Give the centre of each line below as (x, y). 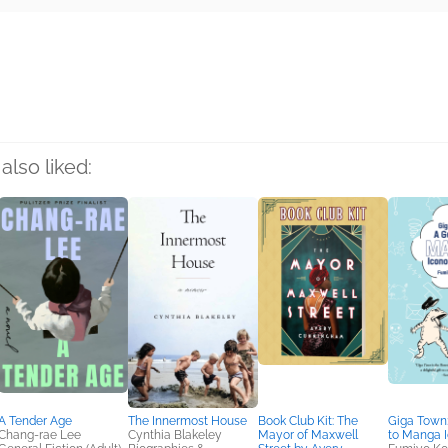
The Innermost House (187, 421)
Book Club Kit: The (308, 421)
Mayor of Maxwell (308, 435)
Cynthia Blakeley (175, 435)
